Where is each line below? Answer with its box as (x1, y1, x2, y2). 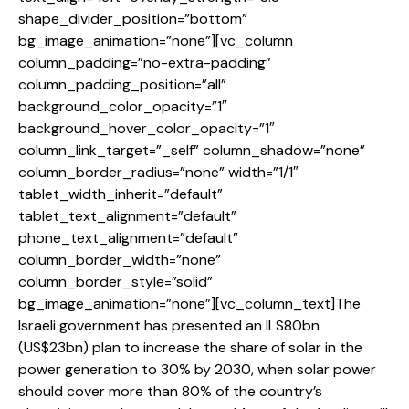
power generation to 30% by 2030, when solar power (18, 360, 376, 380)
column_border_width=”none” (18, 250, 221, 270)
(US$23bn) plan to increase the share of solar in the (18, 338, 362, 358)
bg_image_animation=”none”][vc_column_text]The (18, 294, 361, 314)
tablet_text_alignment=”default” (18, 206, 236, 226)
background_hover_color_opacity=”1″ (18, 119, 275, 139)
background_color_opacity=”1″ (18, 97, 227, 117)
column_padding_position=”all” (18, 75, 226, 95)
